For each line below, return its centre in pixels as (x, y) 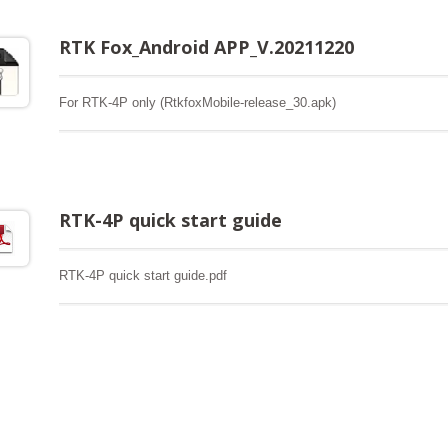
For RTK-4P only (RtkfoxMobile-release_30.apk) (197, 102)
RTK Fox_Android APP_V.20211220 (206, 47)
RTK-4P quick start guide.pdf (142, 275)
